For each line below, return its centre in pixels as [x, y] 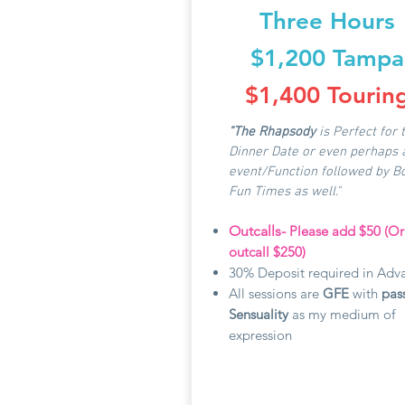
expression [260, 335]
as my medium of [344, 314]
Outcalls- [257, 231]
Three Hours [327, 21]
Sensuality [260, 314]
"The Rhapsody [272, 132]
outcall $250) [269, 252]
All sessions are [276, 293]
